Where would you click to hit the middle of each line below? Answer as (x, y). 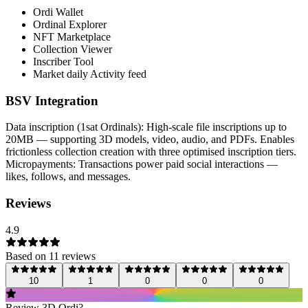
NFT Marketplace (72, 36)
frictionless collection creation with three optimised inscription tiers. (151, 152)
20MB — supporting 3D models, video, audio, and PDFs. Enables (150, 140)
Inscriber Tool (63, 61)
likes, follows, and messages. (68, 177)
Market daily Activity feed (90, 74)
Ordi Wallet (58, 12)
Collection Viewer (73, 49)
